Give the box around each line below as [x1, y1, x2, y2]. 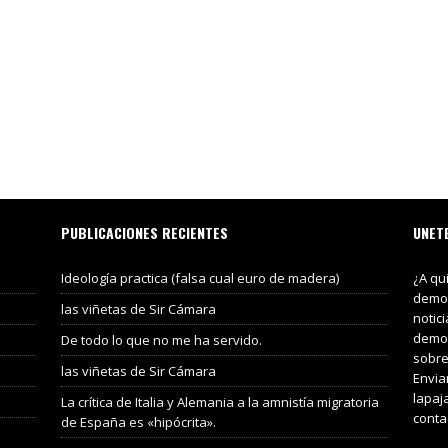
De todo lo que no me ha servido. [60, 330, 262, 349]
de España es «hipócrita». [60, 412, 216, 431]
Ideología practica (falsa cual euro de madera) [60, 268, 339, 287]
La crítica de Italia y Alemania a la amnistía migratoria [60, 392, 379, 411]
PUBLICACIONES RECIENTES [60, 221, 228, 243]
